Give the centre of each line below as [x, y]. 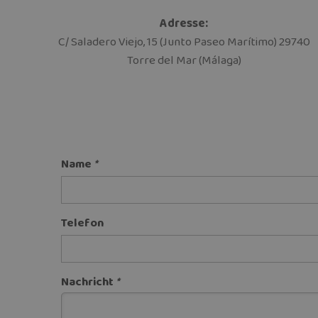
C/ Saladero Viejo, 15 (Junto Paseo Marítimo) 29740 [184, 42]
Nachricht [89, 282]
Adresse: [184, 23]
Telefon [83, 223]
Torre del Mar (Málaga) [184, 60]
